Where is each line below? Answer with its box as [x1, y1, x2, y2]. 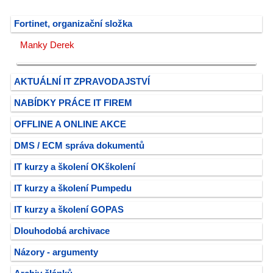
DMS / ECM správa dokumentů [14, 141, 144, 151]
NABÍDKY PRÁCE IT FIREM [14, 98, 132, 108]
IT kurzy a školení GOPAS [14, 205, 124, 214]
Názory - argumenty [14, 247, 98, 257]
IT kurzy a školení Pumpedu [14, 183, 132, 193]
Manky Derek [20, 40, 74, 50]
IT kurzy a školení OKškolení [14, 162, 135, 172]
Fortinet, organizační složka [14, 19, 132, 29]
